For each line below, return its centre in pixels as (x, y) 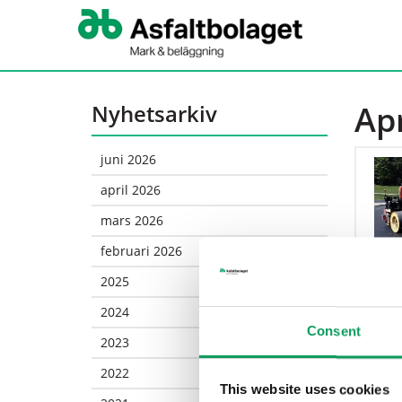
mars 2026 (132, 220)
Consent (334, 331)
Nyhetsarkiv (154, 114)
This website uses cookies (304, 389)
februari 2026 (141, 251)
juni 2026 (128, 159)
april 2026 (131, 190)
